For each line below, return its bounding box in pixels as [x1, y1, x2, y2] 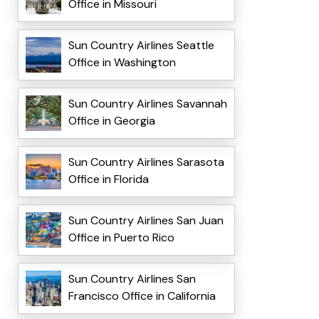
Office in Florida [68, 172, 149, 187]
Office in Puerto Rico [68, 230, 174, 246]
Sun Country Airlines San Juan [68, 213, 224, 229]
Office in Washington [68, 55, 176, 70]
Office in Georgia [68, 113, 155, 129]
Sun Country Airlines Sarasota [68, 155, 224, 170]
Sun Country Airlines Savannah [68, 96, 227, 112]
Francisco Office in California [68, 288, 216, 304]
